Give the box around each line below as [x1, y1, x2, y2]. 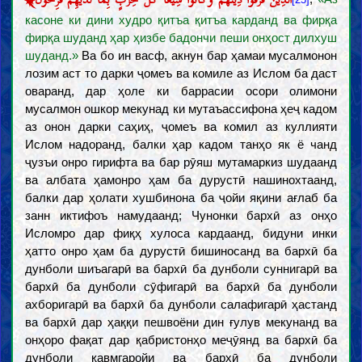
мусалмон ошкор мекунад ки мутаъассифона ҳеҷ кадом [24, 102, 338, 116]
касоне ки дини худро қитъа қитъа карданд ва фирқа [24, 13, 338, 27]
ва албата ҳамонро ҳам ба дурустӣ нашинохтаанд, [24, 173, 338, 187]
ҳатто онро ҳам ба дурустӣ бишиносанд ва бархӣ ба [24, 244, 338, 258]
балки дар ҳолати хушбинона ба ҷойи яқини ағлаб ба [24, 191, 338, 204]
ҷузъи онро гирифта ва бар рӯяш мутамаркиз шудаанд [24, 155, 338, 169]
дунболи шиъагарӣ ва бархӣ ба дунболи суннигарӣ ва [24, 262, 338, 276]
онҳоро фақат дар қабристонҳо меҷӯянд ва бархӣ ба [24, 333, 338, 347]
